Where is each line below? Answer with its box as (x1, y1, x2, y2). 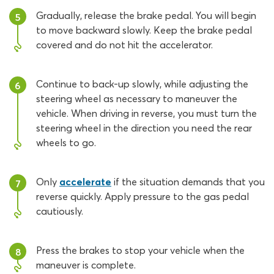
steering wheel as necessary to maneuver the (36, 92, 237, 105)
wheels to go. (36, 136, 96, 149)
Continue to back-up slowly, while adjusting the (36, 78, 248, 90)
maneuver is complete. (36, 259, 136, 271)
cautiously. (36, 205, 83, 217)
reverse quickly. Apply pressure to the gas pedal (36, 190, 249, 202)
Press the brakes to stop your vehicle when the (36, 244, 245, 256)
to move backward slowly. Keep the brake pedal (36, 24, 252, 36)
